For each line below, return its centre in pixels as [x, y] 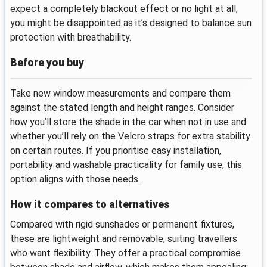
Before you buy [47, 62]
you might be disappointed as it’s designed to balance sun [131, 23]
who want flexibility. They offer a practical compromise [125, 253]
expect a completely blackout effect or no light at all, [124, 9]
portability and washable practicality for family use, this [126, 164]
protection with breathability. [71, 38]
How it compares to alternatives [90, 204]
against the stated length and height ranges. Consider [122, 107]
